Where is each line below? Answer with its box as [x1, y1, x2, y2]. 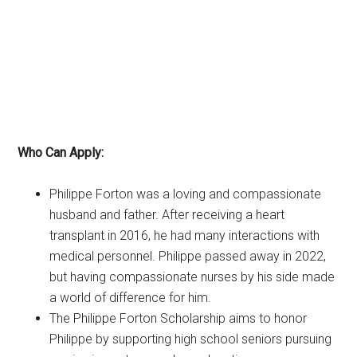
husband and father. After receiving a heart [49, 206, 285, 222]
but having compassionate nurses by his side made [49, 269, 335, 284]
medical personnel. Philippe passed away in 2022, [49, 248, 327, 264]
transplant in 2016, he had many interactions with [49, 227, 320, 243]
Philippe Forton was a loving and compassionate [49, 186, 322, 202]
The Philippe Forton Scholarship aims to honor [49, 310, 308, 326]
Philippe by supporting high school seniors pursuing [49, 331, 332, 347]
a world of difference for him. [49, 289, 212, 305]
